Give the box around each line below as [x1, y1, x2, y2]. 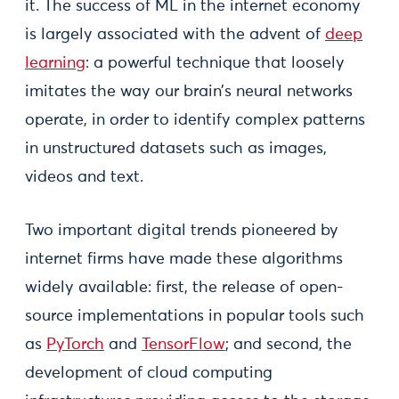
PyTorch [46, 337, 104, 353]
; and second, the [225, 337, 352, 353]
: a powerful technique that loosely [85, 55, 345, 71]
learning [25, 55, 85, 71]
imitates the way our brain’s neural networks [25, 84, 353, 100]
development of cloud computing [25, 365, 273, 381]
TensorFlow [142, 337, 225, 353]
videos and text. [25, 169, 143, 185]
